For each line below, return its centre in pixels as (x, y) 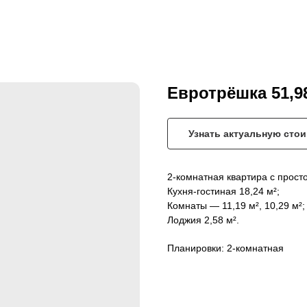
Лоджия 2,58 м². (203, 220)
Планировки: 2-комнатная (225, 248)
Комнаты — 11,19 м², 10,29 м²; (236, 206)
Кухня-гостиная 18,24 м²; (223, 192)
